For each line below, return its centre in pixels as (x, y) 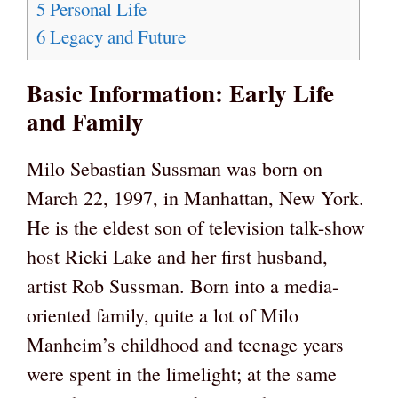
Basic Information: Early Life (180, 93)
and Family (85, 122)
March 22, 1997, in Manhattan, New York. (195, 198)
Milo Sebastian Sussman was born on (175, 169)
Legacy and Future (115, 37)
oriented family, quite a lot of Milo (163, 315)
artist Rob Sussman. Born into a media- (183, 286)
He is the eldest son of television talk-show (196, 227)
